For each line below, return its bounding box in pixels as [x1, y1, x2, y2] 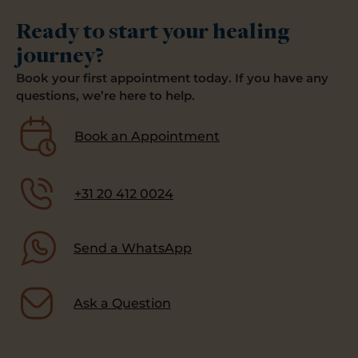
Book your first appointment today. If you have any [16, 70, 328, 86]
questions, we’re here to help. [16, 87, 195, 103]
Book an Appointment [74, 128, 220, 144]
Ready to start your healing [16, 21, 289, 45]
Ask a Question [74, 295, 171, 311]
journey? [16, 45, 104, 69]
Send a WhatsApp [74, 241, 192, 257]
